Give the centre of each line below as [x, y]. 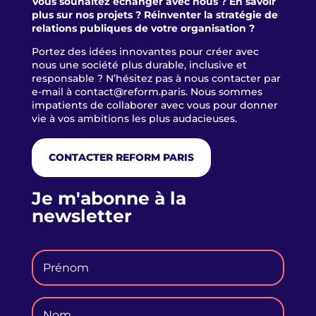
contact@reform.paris [130, 92]
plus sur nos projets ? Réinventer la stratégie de [154, 15]
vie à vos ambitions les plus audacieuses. [134, 119]
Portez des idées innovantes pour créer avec [145, 52]
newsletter [81, 215]
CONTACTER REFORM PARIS [121, 158]
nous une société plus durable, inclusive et [139, 65]
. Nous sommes [224, 92]
